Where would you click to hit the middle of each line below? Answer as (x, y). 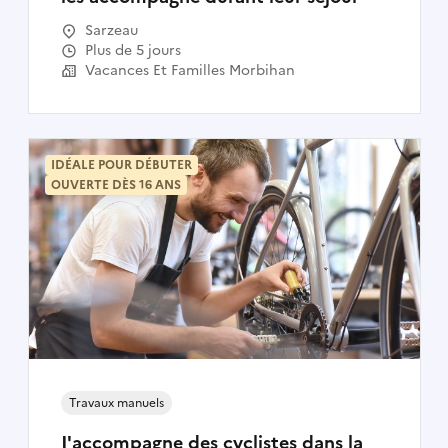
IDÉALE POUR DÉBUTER (121, 164)
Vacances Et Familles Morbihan (189, 70)
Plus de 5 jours (136, 50)
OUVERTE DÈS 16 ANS (115, 184)
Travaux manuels (116, 402)
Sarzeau (111, 30)
